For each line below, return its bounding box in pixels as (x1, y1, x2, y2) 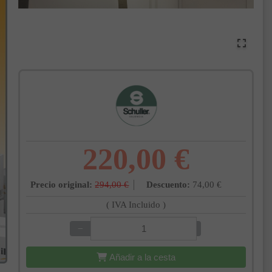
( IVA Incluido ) (106, 200, 166, 210)
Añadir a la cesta (109, 252, 175, 263)
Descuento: (146, 180, 191, 190)
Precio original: (30, 180, 93, 190)
